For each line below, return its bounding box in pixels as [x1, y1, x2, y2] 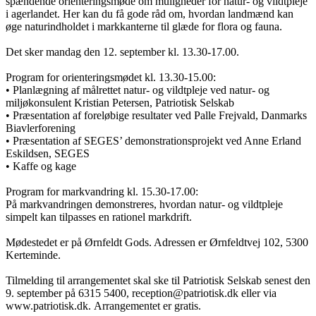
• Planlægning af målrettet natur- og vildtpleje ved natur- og [6, 83, 269, 96]
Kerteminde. [6, 248, 61, 261]
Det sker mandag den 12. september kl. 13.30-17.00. [6, 45, 239, 58]
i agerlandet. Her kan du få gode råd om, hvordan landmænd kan [6, 7, 293, 20]
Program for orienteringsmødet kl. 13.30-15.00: [6, 71, 216, 83]
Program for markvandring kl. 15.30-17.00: [6, 185, 198, 197]
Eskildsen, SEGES [6, 147, 90, 159]
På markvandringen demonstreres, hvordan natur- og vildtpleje [6, 197, 283, 210]
